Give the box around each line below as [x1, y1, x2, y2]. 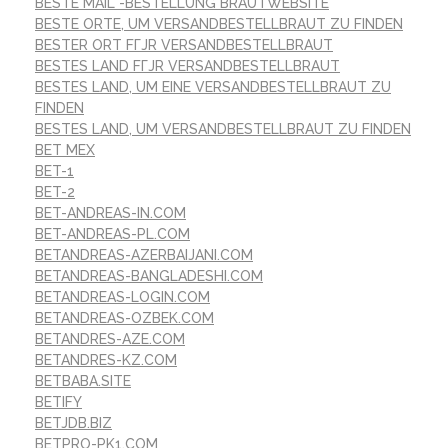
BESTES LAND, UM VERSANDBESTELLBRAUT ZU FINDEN [35, 120, 411, 137]
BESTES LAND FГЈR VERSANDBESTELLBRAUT [35, 57, 340, 74]
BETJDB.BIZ [35, 414, 112, 431]
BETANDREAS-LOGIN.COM [35, 288, 210, 305]
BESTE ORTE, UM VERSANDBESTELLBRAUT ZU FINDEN [35, 15, 403, 32]
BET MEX [35, 141, 95, 158]
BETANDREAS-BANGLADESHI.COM [35, 267, 263, 284]
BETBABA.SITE [35, 372, 131, 389]
